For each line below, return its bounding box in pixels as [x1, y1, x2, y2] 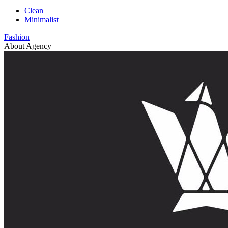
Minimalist [24, 15, 59, 24]
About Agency [4, 42, 51, 51]
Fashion [4, 33, 30, 42]
